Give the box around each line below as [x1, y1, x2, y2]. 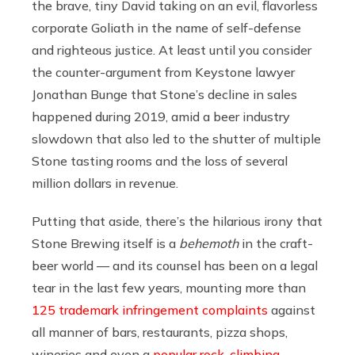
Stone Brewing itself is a [32, 235, 179, 251]
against [268, 301, 315, 318]
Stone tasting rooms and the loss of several [32, 152, 288, 169]
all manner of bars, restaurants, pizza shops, [32, 323, 288, 340]
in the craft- [242, 235, 313, 251]
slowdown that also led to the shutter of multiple [32, 130, 321, 147]
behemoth [179, 235, 242, 251]
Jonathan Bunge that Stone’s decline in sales [32, 86, 297, 102]
